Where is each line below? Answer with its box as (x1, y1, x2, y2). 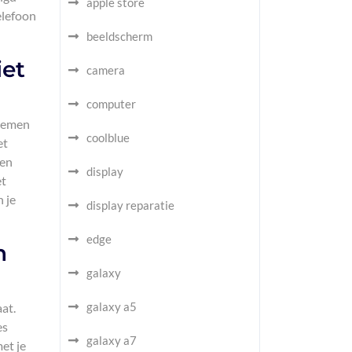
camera (86, 63, 125, 77)
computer (86, 97, 136, 111)
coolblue (86, 130, 130, 145)
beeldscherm (86, 29, 152, 43)
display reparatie (86, 198, 174, 212)
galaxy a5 (86, 299, 137, 313)
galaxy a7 (86, 333, 137, 347)
